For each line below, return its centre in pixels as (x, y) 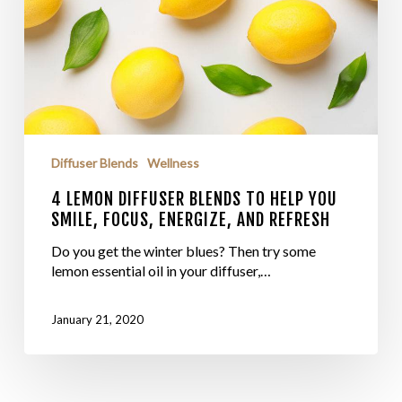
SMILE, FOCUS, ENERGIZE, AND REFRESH (190, 220)
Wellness (173, 163)
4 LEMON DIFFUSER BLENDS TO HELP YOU (194, 200)
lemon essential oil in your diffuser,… (161, 271)
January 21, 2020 (97, 320)
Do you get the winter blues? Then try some (183, 251)
